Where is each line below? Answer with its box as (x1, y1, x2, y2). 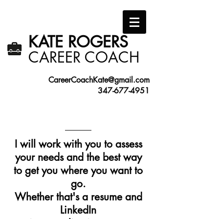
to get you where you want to (14, 164, 143, 177)
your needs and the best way (15, 151, 142, 164)
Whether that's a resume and (14, 190, 142, 203)
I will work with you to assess (14, 137, 142, 151)
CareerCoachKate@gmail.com (48, 75, 150, 85)
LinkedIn (60, 203, 96, 217)
